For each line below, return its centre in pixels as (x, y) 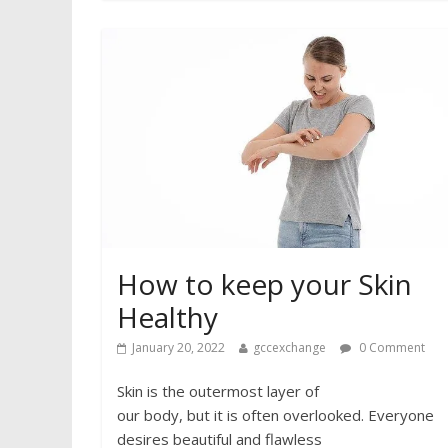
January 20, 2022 (178, 348)
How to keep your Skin (264, 284)
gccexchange (289, 348)
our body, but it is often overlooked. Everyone (275, 415)
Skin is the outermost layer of (218, 391)
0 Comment (390, 348)
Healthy (167, 317)
